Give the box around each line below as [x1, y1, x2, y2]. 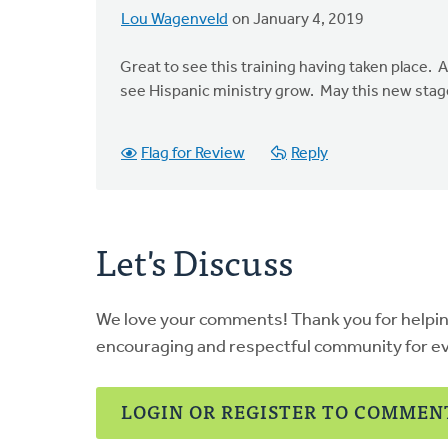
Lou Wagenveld [121, 12, 228, 28]
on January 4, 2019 [229, 12, 364, 28]
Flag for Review [141, 146, 245, 162]
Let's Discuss [96, 231, 293, 290]
